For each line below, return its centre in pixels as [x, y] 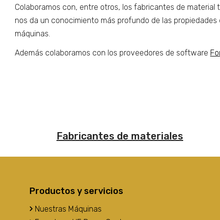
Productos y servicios [76, 191]
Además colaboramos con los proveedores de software [112, 53]
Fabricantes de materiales [120, 136]
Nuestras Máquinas [67, 209]
